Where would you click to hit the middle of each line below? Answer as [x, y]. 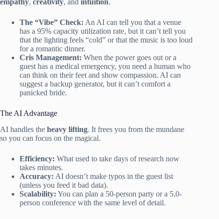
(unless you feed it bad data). [64, 185]
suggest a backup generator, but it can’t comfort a [95, 84]
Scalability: [38, 194]
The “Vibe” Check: [52, 22]
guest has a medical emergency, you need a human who [105, 66]
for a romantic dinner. [53, 49]
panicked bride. [43, 93]
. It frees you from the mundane [136, 129]
